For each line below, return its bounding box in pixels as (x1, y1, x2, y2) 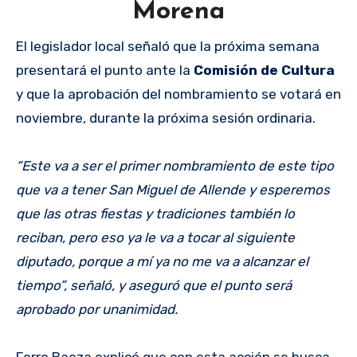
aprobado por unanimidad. (16, 300, 178, 317)
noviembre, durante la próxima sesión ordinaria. (16, 109, 316, 126)
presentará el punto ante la (16, 61, 194, 78)
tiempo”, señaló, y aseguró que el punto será (16, 277, 292, 293)
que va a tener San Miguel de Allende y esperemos (16, 181, 330, 198)
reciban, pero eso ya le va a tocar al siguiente (16, 229, 295, 245)
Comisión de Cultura (194, 61, 335, 78)
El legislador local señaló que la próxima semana (16, 37, 320, 54)
